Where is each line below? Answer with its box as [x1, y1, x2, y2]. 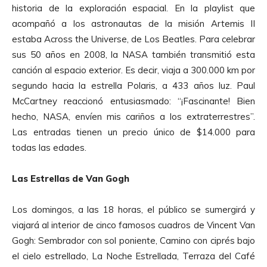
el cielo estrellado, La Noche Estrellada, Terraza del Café [12, 250, 255, 262]
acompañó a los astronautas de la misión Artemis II [12, 17, 255, 29]
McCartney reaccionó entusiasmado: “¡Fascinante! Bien [12, 95, 255, 107]
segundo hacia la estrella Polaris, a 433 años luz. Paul [12, 79, 255, 91]
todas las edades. [12, 141, 86, 153]
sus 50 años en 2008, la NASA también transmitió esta [12, 48, 255, 60]
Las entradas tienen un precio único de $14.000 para [12, 126, 255, 138]
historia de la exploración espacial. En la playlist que [12, 2, 255, 14]
